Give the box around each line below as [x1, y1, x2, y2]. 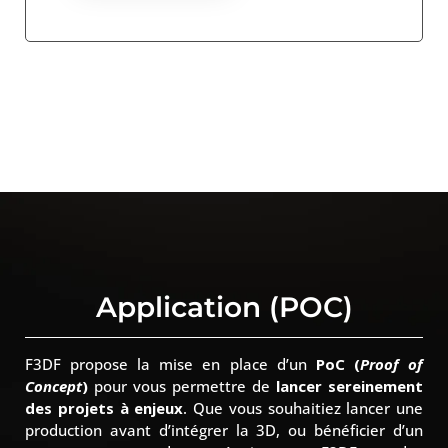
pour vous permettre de [88, 375, 276, 396]
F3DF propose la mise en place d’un [25, 353, 316, 374]
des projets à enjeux [25, 397, 184, 418]
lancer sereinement [276, 375, 423, 396]
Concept [25, 375, 82, 396]
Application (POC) [95, 289, 353, 324]
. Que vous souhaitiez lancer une [183, 397, 423, 418]
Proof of [359, 353, 424, 374]
